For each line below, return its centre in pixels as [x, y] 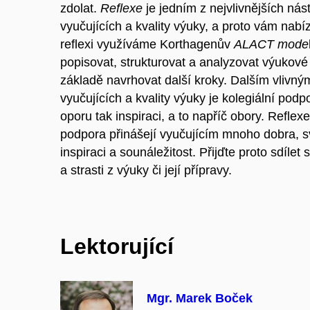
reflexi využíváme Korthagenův [147, 44]
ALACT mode [271, 44]
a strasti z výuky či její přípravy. [146, 170]
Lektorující [117, 246]
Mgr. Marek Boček [200, 298]
